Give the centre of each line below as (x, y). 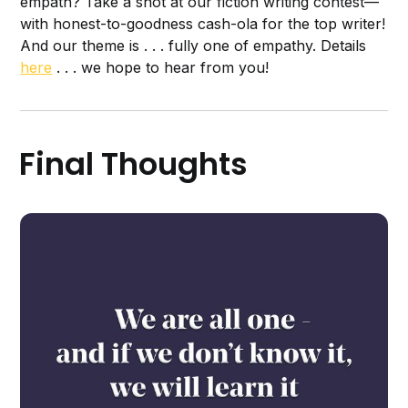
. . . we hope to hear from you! (161, 68)
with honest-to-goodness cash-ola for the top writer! (203, 24)
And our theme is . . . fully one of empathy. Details (194, 46)
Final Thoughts (134, 164)
